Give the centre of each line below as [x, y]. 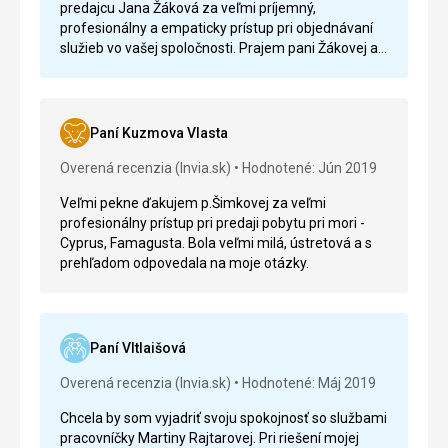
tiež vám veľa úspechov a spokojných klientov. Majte [223, 68]
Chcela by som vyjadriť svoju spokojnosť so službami [223, 418]
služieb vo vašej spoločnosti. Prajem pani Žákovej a [219, 48]
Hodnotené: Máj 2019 [309, 383]
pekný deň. [94, 88]
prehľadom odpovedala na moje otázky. [184, 263]
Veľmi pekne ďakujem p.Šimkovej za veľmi [193, 203]
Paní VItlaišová [138, 348]
